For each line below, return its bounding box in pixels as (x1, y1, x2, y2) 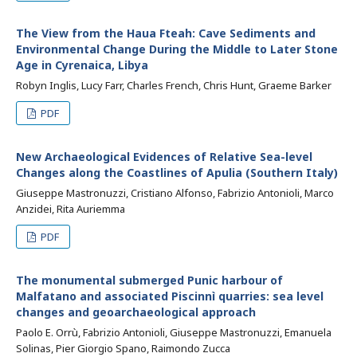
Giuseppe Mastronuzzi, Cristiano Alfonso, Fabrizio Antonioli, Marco (16, 186, 334, 200)
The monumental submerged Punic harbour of (16, 273, 283, 288)
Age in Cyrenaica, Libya (16, 57, 148, 73)
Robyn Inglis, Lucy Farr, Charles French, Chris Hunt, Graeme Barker (16, 78, 331, 92)
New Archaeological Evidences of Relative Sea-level (16, 149, 312, 164)
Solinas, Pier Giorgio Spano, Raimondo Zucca (16, 341, 230, 355)
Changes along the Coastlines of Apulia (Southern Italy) (16, 165, 338, 180)
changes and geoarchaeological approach (16, 304, 256, 320)
